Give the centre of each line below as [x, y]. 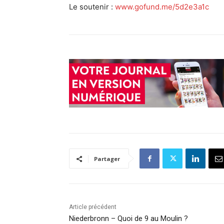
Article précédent [93, 207]
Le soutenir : [92, 7]
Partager [107, 159]
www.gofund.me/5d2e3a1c [162, 7]
